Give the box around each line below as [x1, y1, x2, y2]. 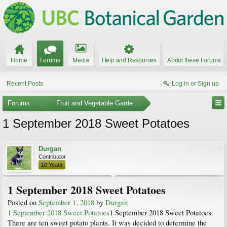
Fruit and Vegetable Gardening [56, 99, 145, 107]
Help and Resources [101, 57, 157, 64]
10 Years [41, 162, 63, 168]
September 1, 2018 [39, 198, 94, 207]
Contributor [39, 154, 66, 160]
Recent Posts [7, 80, 43, 87]
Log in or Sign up [172, 80, 219, 87]
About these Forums [167, 57, 221, 64]
